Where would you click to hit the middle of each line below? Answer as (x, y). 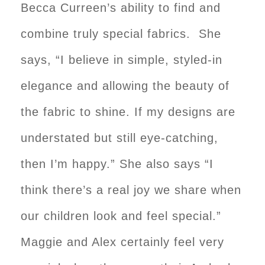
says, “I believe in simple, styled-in (122, 59)
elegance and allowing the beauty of (125, 85)
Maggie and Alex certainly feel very (122, 242)
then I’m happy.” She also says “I (117, 164)
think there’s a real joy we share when (131, 190)
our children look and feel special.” (121, 216)
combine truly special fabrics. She (121, 33)
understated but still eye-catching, (119, 138)
